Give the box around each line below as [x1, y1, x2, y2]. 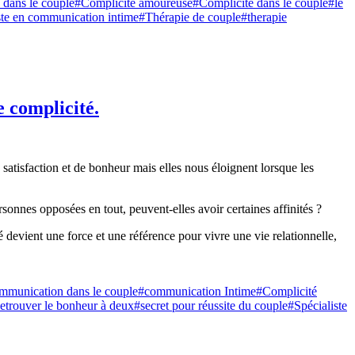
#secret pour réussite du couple [134, 299, 288, 313]
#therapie [241, 10, 287, 24]
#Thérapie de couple [139, 10, 241, 24]
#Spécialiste [288, 299, 347, 313]
